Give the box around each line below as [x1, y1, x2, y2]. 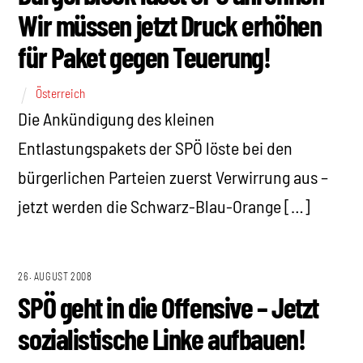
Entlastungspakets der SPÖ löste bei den [18, 136, 293, 158]
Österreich [36, 86, 86, 101]
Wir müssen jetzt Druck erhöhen [18, 7, 322, 43]
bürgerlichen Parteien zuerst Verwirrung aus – [18, 165, 329, 187]
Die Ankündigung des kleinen [18, 107, 216, 129]
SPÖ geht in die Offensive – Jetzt [18, 289, 318, 325]
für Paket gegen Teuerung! [18, 39, 271, 75]
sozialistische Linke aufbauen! [18, 321, 305, 357]
